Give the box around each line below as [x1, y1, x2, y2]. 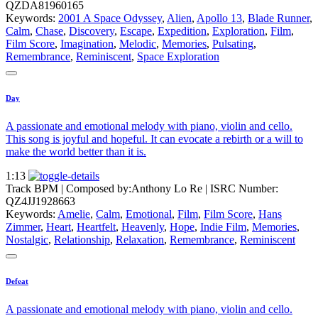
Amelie [57, 207, 90, 220]
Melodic [119, 37, 156, 50]
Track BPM [6, 182, 61, 194]
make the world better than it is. [6, 145, 146, 158]
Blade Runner [248, 11, 309, 24]
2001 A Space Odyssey [58, 11, 162, 24]
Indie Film [200, 220, 246, 233]
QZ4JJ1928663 [6, 194, 75, 207]
